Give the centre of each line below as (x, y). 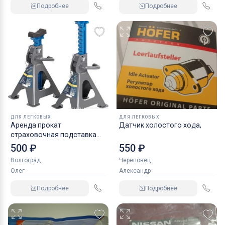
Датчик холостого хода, (160, 125)
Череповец (135, 160)
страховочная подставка (53, 135)
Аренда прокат (24, 125)
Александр (135, 171)
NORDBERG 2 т (34, 144)
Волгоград (26, 160)
